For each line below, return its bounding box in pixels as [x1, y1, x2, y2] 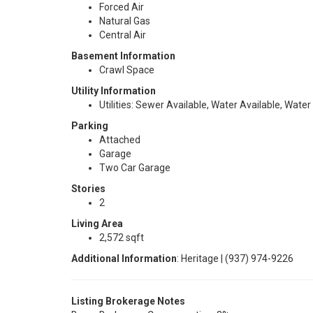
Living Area [71, 218, 123, 229]
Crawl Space [99, 64, 154, 75]
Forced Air [99, 1, 144, 13]
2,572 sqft [99, 232, 144, 243]
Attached [99, 134, 140, 145]
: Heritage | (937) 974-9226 [177, 253, 293, 264]
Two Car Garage [99, 162, 170, 173]
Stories [71, 183, 105, 194]
